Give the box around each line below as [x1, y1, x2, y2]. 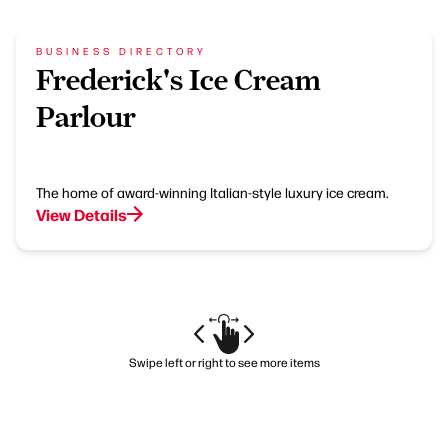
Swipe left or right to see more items [128, 353, 320, 370]
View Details [36, 202, 127, 225]
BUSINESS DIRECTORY [36, 43, 207, 57]
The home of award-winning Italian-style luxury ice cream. [36, 182, 389, 201]
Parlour [36, 99, 136, 133]
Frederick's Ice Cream [36, 62, 321, 96]
